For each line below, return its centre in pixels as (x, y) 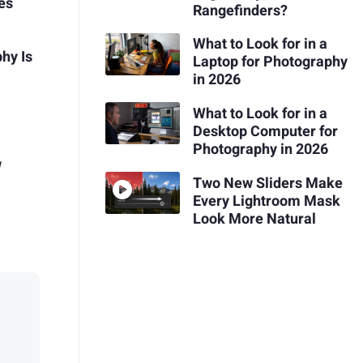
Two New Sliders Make (267, 183)
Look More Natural (254, 219)
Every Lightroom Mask (266, 201)
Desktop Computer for (265, 131)
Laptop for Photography (270, 62)
